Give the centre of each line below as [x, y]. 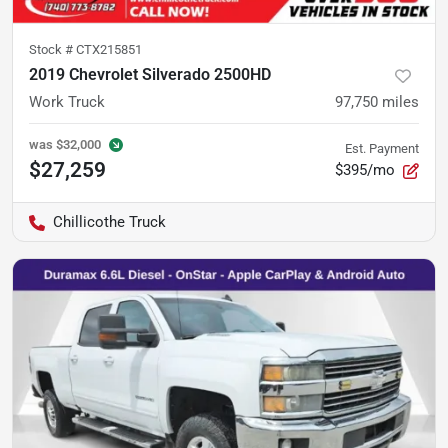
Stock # [52, 50]
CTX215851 [109, 50]
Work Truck [67, 102]
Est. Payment [382, 149]
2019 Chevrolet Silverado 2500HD [150, 75]
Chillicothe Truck [109, 222]
